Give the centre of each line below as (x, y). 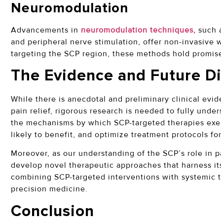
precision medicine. (49, 189)
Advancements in (46, 30)
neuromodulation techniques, (138, 30)
